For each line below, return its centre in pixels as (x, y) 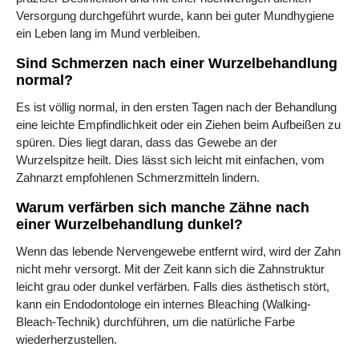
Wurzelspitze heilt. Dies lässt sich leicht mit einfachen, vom (170, 160)
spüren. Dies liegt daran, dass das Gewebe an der (147, 143)
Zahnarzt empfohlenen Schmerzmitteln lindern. (138, 178)
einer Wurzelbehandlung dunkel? (129, 225)
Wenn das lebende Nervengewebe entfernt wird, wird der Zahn (178, 252)
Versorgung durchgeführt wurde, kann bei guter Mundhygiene (175, 16)
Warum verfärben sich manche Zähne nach (163, 208)
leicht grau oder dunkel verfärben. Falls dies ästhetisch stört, (173, 287)
